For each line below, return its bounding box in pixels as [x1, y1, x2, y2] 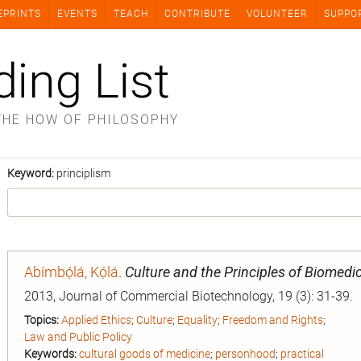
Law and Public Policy [24, 330, 132, 343]
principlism [56, 167, 110, 180]
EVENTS [57, 8, 98, 19]
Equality [177, 313, 218, 326]
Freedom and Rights [222, 313, 323, 326]
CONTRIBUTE [164, 8, 230, 19]
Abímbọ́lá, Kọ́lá [24, 263, 118, 280]
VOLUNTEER [247, 8, 308, 19]
